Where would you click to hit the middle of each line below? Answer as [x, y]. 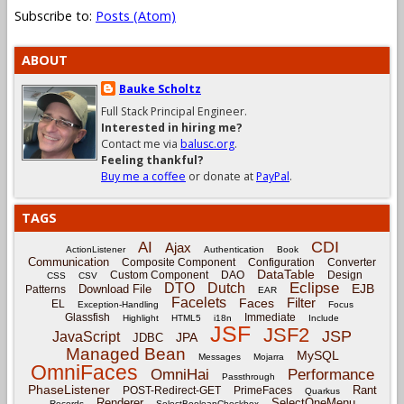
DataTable [285, 274]
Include [324, 317]
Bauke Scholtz [160, 88]
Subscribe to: [55, 15]
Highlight [141, 317]
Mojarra [268, 356]
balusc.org [207, 143]
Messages [219, 356]
